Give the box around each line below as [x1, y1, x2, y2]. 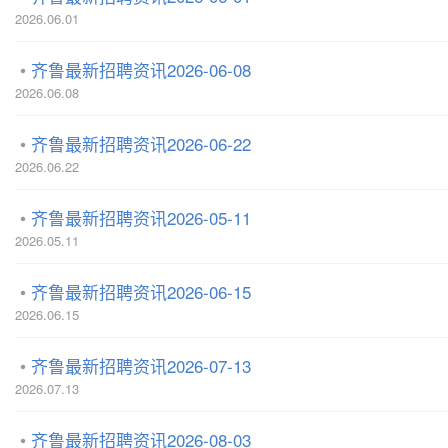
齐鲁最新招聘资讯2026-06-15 [31, 279, 251, 304]
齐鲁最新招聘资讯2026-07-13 [31, 353, 251, 378]
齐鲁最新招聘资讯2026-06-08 [31, 57, 251, 82]
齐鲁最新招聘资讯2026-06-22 [31, 131, 251, 156]
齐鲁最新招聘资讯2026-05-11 [31, 205, 251, 230]
